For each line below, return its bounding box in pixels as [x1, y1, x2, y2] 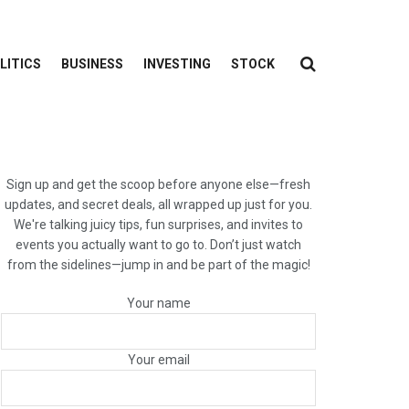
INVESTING [143, 57, 211, 71]
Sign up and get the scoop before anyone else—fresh [6, 177, 310, 192]
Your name [126, 296, 191, 310]
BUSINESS [61, 57, 123, 71]
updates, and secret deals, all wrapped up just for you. [5, 197, 312, 212]
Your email [127, 352, 190, 367]
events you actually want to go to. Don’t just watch [16, 237, 301, 252]
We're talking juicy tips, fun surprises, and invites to [14, 217, 303, 232]
